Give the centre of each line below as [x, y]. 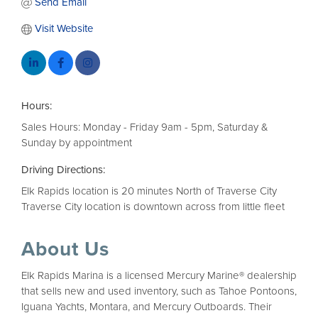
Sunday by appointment [77, 143]
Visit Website [64, 29]
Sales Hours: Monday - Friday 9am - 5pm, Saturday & [145, 127]
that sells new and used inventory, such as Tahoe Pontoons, [159, 291]
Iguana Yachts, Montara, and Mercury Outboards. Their [147, 307]
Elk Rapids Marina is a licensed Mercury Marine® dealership [159, 276]
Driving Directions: [63, 170]
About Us [65, 250]
